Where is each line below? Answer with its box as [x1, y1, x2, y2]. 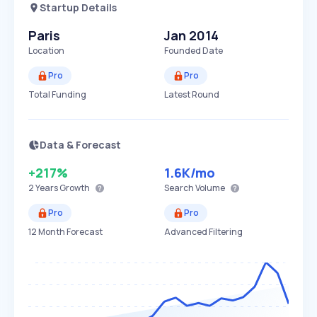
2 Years [28, 182, 58, 194]
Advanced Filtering [164, 226, 243, 238]
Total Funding [28, 88, 86, 100]
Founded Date [164, 45, 223, 57]
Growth [58, 182, 90, 194]
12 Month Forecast [28, 226, 103, 238]
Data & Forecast [40, 138, 121, 151]
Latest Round [164, 88, 219, 100]
